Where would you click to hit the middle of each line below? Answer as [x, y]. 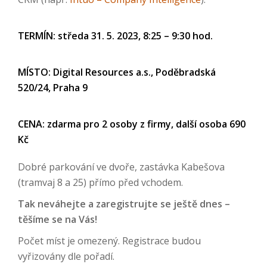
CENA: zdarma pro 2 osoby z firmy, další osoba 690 [132, 124]
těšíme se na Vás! [58, 219]
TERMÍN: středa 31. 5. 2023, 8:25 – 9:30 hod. [115, 35]
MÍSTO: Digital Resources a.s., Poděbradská [117, 72]
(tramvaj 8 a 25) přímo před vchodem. [100, 182]
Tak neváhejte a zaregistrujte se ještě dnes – [124, 204]
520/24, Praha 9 [53, 87]
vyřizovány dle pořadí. [66, 256]
